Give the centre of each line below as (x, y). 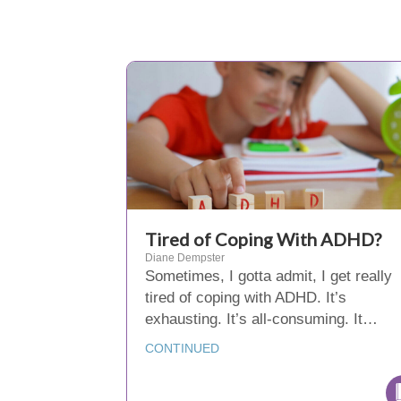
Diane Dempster (185, 258)
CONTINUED (182, 348)
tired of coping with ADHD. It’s (246, 298)
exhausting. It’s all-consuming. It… (261, 319)
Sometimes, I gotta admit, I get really (269, 276)
